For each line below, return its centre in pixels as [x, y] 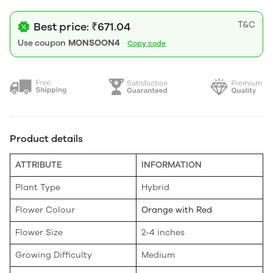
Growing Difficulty [54, 255]
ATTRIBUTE [39, 165]
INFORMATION [172, 165]
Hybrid [155, 187]
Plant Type [38, 187]
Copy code [147, 43]
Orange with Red [177, 210]
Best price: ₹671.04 [82, 27]
